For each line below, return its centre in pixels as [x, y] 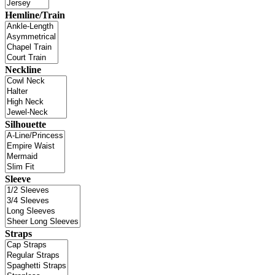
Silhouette [25, 124]
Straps [18, 233]
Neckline [23, 69]
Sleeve [18, 179]
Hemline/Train [35, 15]
